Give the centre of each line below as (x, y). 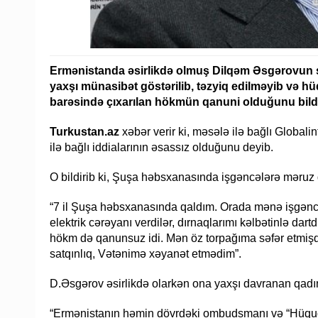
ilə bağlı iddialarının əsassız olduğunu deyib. (161, 147)
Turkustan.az (84, 131)
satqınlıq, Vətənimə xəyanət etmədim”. (146, 253)
